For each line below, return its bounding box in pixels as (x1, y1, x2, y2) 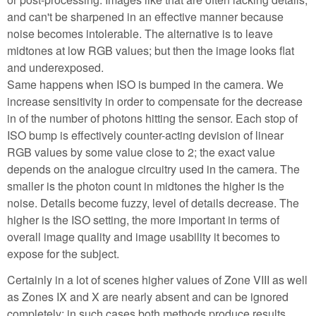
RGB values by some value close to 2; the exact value (7, 144, 275, 161)
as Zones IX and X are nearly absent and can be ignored (7, 288, 288, 305)
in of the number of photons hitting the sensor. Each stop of (7, 110, 298, 127)
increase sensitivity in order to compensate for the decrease (7, 93, 303, 110)
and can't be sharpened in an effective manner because (7, 8, 284, 25)
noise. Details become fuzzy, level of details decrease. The (7, 195, 299, 212)
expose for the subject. (7, 245, 119, 262)
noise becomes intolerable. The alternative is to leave (7, 25, 273, 42)
